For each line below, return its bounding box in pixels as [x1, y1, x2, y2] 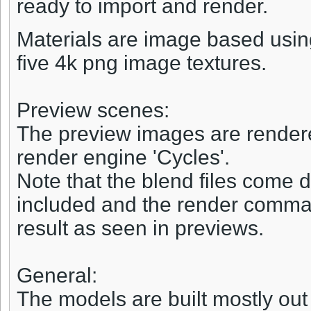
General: [17, 264, 97, 287]
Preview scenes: [17, 99, 169, 122]
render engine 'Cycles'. [17, 146, 230, 169]
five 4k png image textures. [17, 51, 267, 75]
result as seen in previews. [17, 217, 264, 240]
